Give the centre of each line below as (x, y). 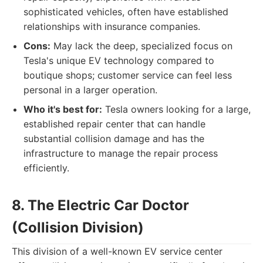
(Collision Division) (78, 227)
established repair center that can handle (114, 124)
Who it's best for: (63, 109)
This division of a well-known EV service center (117, 251)
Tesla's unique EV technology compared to (119, 60)
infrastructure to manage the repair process (121, 153)
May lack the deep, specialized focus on (141, 46)
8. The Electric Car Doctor (100, 205)
